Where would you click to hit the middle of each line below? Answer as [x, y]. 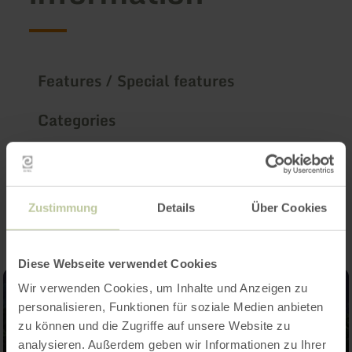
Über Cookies [289, 207]
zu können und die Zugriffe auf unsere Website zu [154, 325]
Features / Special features [136, 81]
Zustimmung [63, 207]
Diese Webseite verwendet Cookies [117, 263]
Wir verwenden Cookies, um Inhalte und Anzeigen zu [163, 288]
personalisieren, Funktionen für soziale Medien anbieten [171, 306]
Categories [77, 120]
